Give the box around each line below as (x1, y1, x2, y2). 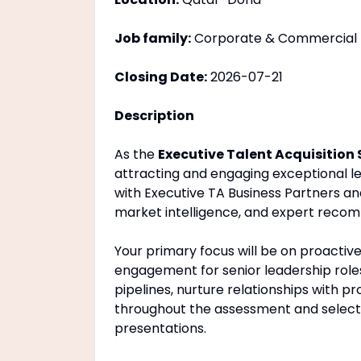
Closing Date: (114, 68, 207, 86)
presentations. (114, 319, 206, 338)
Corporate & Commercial (191, 29, 357, 48)
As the (114, 145, 158, 164)
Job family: (114, 29, 191, 48)
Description (114, 106, 194, 125)
